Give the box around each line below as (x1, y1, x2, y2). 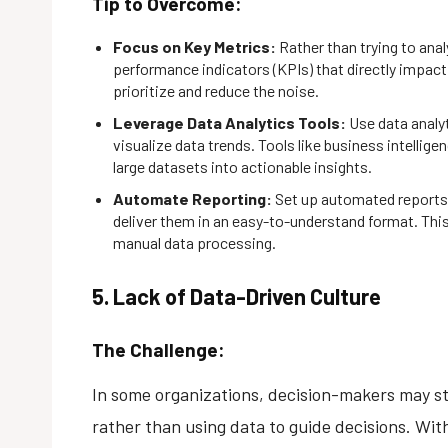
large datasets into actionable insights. (113, 156, 372, 176)
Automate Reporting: (113, 188, 272, 208)
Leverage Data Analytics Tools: (113, 112, 346, 132)
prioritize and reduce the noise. (113, 80, 319, 100)
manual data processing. (113, 232, 276, 252)
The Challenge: (92, 337, 225, 361)
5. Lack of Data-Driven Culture (92, 282, 381, 309)
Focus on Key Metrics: (113, 36, 276, 56)
